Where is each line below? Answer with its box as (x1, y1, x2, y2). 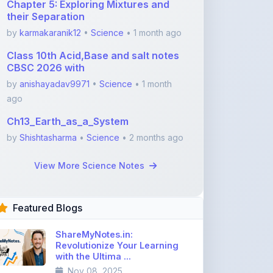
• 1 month (132, 44, 172, 55)
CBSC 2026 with (7, 27, 85, 40)
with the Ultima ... (55, 217, 131, 227)
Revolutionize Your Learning (55, 206, 179, 216)
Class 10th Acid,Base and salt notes (7, 15, 179, 27)
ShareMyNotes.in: (55, 195, 133, 205)
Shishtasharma (19, 98, 77, 108)
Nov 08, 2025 (65, 232, 122, 242)
